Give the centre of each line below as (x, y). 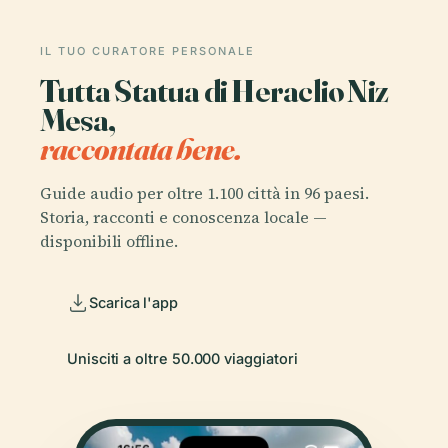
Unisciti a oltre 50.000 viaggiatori (182, 358)
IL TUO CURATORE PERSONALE (147, 51)
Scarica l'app (134, 302)
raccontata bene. (141, 148)
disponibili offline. (109, 240)
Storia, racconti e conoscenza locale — (183, 216)
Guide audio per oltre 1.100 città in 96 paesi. (204, 192)
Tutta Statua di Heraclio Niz (214, 90)
